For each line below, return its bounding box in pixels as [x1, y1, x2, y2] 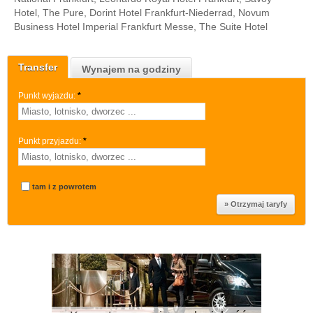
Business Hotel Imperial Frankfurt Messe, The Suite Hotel [14, 21, 268, 32]
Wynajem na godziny [82, 64, 181, 75]
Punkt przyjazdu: [18, 136, 81, 146]
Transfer [18, 61, 57, 73]
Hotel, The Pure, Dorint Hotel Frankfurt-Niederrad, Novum [14, 7, 270, 18]
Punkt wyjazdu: [18, 91, 75, 101]
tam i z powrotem [32, 182, 96, 191]
